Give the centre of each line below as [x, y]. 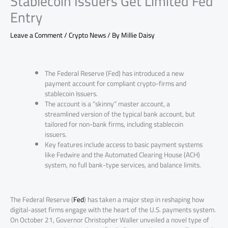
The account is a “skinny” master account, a [108, 104]
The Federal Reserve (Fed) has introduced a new [115, 73]
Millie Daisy [138, 35]
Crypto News [87, 35]
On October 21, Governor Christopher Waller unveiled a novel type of [110, 220]
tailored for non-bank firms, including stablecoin [114, 124]
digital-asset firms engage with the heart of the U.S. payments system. [113, 209]
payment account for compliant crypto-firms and [116, 83]
